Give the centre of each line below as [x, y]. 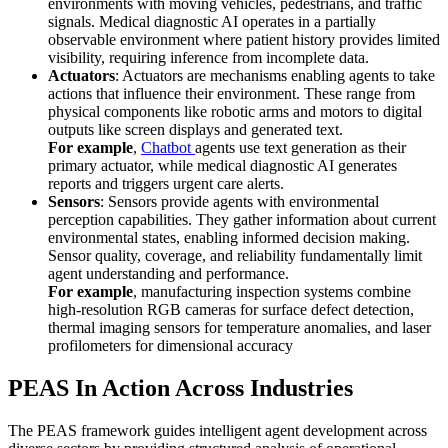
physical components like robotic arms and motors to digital [235, 112]
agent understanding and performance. [168, 274]
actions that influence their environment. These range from [231, 94]
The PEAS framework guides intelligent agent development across [217, 431]
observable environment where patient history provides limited [244, 40]
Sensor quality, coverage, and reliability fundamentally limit [235, 256]
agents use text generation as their [300, 148]
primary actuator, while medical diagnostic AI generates [222, 166]
